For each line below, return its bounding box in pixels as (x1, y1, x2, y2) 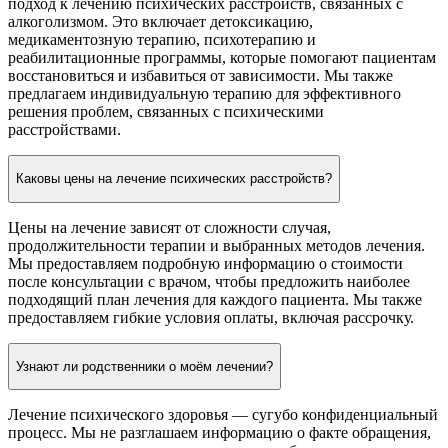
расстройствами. (8, 121, 121, 139)
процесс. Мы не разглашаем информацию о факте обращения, (8, 424, 431, 442)
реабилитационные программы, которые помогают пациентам (8, 49, 436, 67)
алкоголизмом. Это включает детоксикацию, (8, 13, 313, 31)
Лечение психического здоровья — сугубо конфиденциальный (8, 406, 438, 424)
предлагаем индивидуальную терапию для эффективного (8, 85, 401, 103)
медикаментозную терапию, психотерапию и (8, 31, 316, 49)
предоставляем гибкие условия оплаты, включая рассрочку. (8, 308, 414, 326)
